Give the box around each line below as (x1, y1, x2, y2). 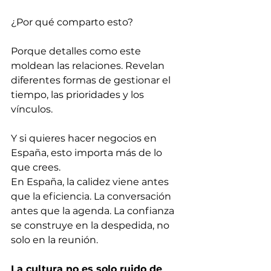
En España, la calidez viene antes (11, 176, 171, 188)
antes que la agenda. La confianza (11, 205, 177, 217)
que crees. (11, 162, 60, 173)
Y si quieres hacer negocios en (11, 132, 159, 144)
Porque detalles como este (11, 45, 143, 57)
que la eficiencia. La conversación (11, 191, 174, 202)
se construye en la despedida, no (11, 220, 172, 231)
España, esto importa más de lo (11, 147, 165, 158)
